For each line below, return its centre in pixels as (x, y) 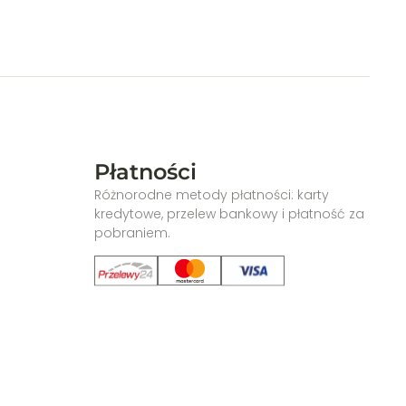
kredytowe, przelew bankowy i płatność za (229, 214)
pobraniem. (132, 233)
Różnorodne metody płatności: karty (211, 195)
